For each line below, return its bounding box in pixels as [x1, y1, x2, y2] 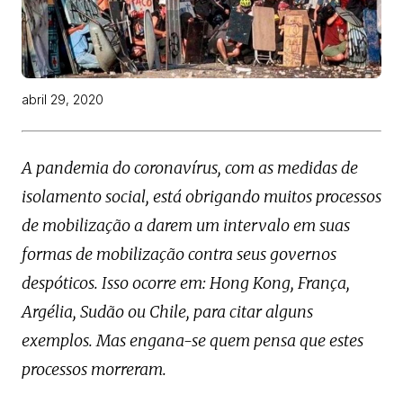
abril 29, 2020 [22, 92, 103, 108]
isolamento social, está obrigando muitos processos [22, 186, 381, 208]
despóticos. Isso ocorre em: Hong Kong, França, [22, 273, 350, 294]
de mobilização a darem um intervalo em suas [22, 215, 350, 237]
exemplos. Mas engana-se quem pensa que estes [22, 330, 363, 352]
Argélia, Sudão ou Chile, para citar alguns [22, 301, 313, 323]
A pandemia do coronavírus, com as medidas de [22, 157, 358, 179]
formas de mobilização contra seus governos [22, 244, 336, 265]
